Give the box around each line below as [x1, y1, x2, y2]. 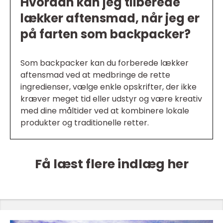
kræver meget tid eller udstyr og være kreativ [20, 93, 202, 105]
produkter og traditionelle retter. [20, 117, 149, 129]
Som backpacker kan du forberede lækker [20, 57, 189, 69]
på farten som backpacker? [20, 26, 191, 43]
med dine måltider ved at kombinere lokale [20, 105, 189, 117]
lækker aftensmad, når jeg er [20, 10, 200, 27]
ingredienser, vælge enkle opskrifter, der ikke [20, 81, 197, 93]
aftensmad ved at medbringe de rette [20, 69, 170, 81]
